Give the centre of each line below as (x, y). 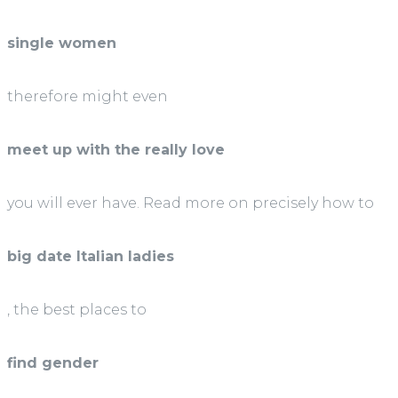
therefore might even (88, 97)
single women (62, 44)
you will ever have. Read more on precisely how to (191, 203)
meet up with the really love (116, 150)
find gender (53, 363)
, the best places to (77, 310)
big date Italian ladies (91, 257)
